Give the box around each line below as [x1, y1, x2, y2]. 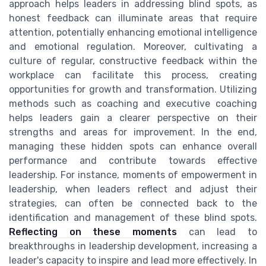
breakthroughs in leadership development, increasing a [9, 240, 257, 252]
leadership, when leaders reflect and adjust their [9, 183, 257, 195]
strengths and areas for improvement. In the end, [9, 126, 257, 138]
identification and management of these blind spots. [9, 211, 257, 223]
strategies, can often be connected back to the [9, 197, 257, 209]
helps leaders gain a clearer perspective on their [9, 112, 257, 123]
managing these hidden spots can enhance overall [9, 140, 257, 152]
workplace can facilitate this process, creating [9, 69, 257, 81]
